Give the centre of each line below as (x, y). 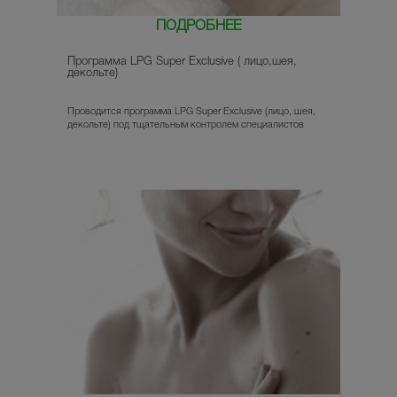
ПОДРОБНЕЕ (198, 27)
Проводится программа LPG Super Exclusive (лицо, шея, (191, 112)
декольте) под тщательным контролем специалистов (186, 125)
